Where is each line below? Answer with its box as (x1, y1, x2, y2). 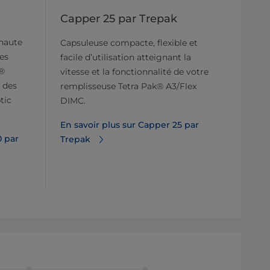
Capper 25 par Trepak (60, 11, 177, 25)
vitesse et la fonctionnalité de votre (60, 66, 209, 77)
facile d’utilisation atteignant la (60, 51, 191, 63)
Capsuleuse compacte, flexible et (60, 37, 198, 48)
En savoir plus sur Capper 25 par (60, 119, 199, 130)
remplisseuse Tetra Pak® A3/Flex (60, 80, 196, 92)
